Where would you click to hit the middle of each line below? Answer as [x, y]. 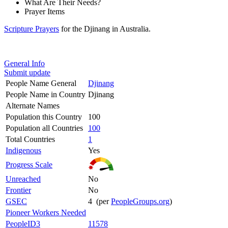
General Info [24, 63]
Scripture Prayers [32, 28]
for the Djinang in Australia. [105, 28]
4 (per [99, 201]
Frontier [18, 190]
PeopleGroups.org [140, 201]
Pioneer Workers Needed [46, 212]
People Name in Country [46, 94]
